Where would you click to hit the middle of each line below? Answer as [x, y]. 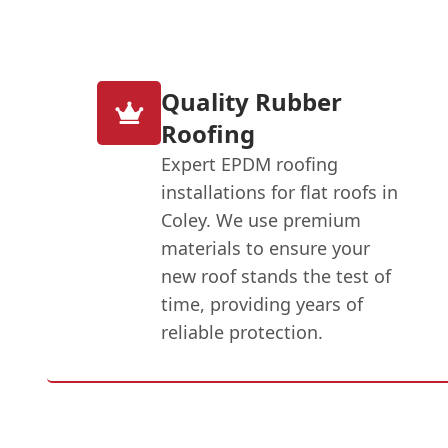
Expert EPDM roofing [250, 163]
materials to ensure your [266, 247]
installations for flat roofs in [280, 191]
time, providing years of [262, 303]
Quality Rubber [252, 101]
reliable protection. [242, 331]
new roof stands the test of [276, 275]
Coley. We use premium [261, 219]
